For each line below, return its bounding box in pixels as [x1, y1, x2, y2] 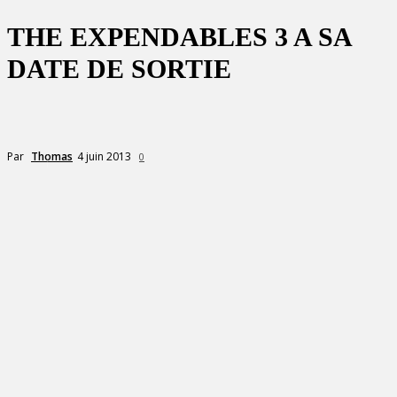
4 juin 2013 [77, 148, 131, 164]
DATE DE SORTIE [7, 54, 231, 83]
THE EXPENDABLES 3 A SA [7, 22, 351, 51]
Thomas [31, 148, 73, 164]
